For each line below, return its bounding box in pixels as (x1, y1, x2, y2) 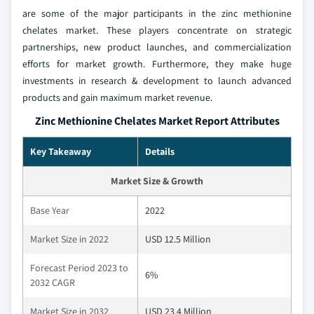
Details (145, 145, 175, 158)
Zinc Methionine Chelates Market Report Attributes (34, 114, 280, 129)
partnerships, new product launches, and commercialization (22, 41, 292, 54)
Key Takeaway (30, 145, 91, 158)
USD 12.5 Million (145, 233, 211, 246)
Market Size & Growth (111, 175, 203, 188)
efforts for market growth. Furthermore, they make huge (22, 57, 292, 71)
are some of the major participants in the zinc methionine (22, 7, 292, 20)
